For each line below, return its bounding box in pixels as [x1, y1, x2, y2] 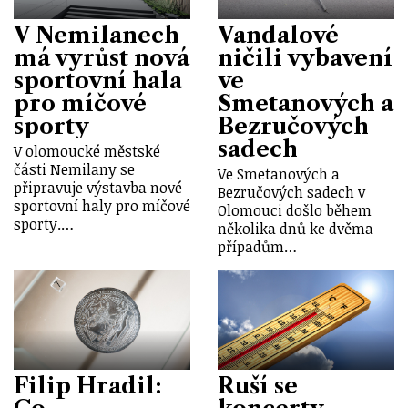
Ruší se [218, 372, 298, 399]
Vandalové [218, 22, 339, 49]
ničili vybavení [218, 45, 393, 72]
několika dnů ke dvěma [218, 218, 373, 239]
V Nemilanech [14, 22, 179, 49]
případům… [218, 236, 297, 257]
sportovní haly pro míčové [14, 195, 190, 216]
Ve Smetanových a [218, 163, 340, 184]
